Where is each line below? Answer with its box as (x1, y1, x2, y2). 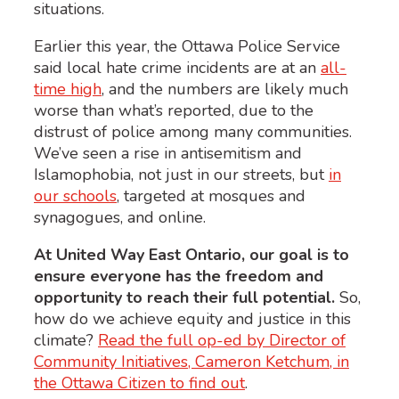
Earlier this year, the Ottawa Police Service (34, 35, 340, 57)
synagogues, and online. (34, 206, 206, 228)
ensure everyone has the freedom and (34, 265, 323, 287)
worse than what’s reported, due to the (34, 99, 313, 121)
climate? (34, 329, 98, 351)
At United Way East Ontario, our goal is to (34, 243, 349, 265)
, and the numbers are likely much (102, 77, 348, 100)
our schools (34, 184, 117, 207)
